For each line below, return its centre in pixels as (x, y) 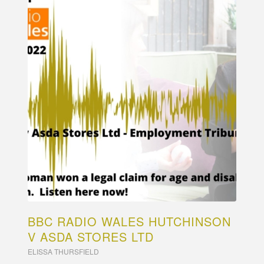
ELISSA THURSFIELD (63, 251)
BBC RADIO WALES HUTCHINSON (129, 221)
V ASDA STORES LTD (90, 236)
